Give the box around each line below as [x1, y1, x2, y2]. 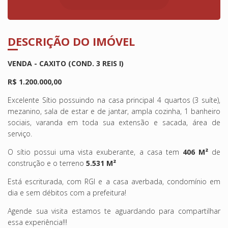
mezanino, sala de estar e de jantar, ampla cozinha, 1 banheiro [8, 106, 220, 117]
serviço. [8, 129, 32, 139]
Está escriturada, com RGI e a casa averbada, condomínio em [8, 177, 220, 187]
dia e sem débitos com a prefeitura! [8, 188, 126, 198]
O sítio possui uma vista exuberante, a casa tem [8, 147, 179, 157]
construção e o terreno [8, 158, 84, 168]
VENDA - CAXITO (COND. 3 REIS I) [8, 59, 124, 69]
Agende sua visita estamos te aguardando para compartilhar [8, 206, 220, 216]
